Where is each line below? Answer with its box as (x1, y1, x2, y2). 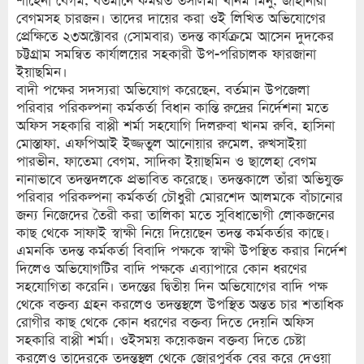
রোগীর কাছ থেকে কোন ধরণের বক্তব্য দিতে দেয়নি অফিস (16, 314, 314, 331)
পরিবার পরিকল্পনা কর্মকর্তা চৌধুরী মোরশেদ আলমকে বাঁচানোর (16, 188, 343, 206)
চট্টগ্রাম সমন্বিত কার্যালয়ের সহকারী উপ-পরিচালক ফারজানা (16, 45, 316, 63)
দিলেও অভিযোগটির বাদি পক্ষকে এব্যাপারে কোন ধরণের (16, 260, 307, 278)
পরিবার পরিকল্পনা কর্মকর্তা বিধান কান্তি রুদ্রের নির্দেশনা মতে (16, 99, 328, 117)
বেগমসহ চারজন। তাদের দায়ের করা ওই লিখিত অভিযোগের (16, 10, 326, 28)
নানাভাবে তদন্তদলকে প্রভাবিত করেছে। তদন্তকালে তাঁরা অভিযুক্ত (16, 171, 343, 188)
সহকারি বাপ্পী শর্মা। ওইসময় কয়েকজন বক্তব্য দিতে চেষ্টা (16, 331, 305, 349)
